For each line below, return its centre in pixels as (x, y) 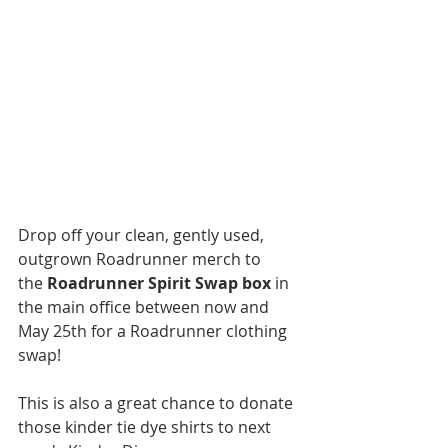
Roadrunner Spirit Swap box (159, 283)
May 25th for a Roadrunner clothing (154, 331)
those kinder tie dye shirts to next (146, 427)
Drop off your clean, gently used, (143, 235)
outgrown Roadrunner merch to (141, 259)
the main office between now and (145, 307)
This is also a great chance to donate (157, 403)
